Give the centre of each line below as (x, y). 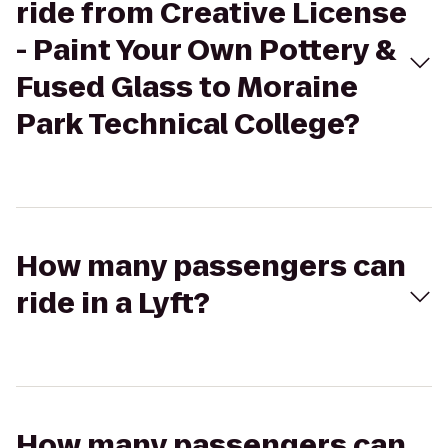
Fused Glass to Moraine (187, 87)
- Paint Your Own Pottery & (206, 50)
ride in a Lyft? (113, 303)
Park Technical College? (188, 124)
